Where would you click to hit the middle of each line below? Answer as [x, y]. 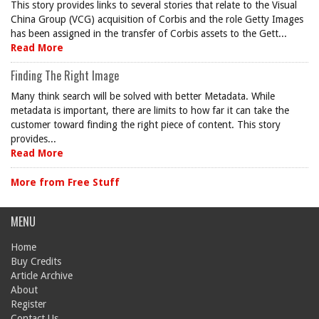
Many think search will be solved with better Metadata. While [143, 96]
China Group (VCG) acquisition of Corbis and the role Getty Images [157, 19]
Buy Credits [36, 261]
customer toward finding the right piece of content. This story [146, 125]
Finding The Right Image [65, 75]
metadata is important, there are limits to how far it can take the [150, 110]
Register [28, 304]
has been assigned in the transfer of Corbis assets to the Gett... [149, 33]
